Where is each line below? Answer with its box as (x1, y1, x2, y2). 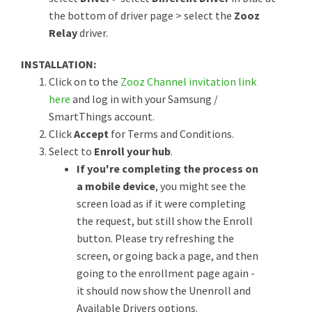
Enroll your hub (94, 144, 171, 158)
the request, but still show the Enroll (77, 214, 253, 228)
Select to (49, 144, 94, 158)
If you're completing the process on (77, 162, 258, 175)
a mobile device (77, 179, 155, 193)
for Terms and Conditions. (111, 127, 234, 141)
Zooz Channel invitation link (120, 75, 256, 88)
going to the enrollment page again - (77, 266, 255, 280)
